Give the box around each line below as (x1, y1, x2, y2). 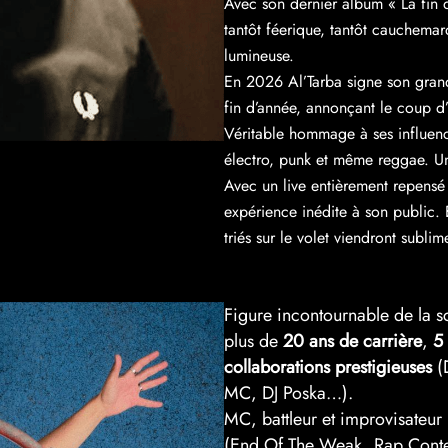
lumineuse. (224, 43, 294, 67)
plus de (224, 327, 283, 354)
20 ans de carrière (283, 327, 422, 354)
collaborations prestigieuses (224, 353, 432, 380)
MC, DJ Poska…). (224, 379, 353, 406)
